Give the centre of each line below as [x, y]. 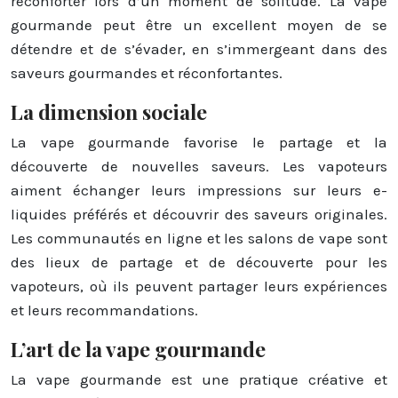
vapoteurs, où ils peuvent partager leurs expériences [199, 286]
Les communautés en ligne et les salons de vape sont [199, 238]
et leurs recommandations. [104, 310]
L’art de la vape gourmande [138, 348]
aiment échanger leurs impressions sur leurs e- [199, 190]
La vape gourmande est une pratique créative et [199, 379]
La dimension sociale [109, 111]
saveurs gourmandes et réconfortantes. [147, 72]
